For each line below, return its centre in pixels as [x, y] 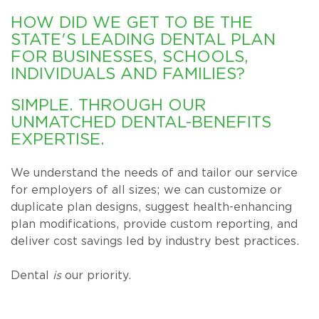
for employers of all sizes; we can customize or [146, 190]
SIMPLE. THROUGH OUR [108, 105]
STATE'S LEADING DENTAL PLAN [143, 39]
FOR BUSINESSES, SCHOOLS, [130, 56]
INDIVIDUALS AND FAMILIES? [128, 73]
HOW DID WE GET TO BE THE [132, 22]
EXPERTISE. [58, 139]
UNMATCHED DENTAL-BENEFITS [141, 122]
